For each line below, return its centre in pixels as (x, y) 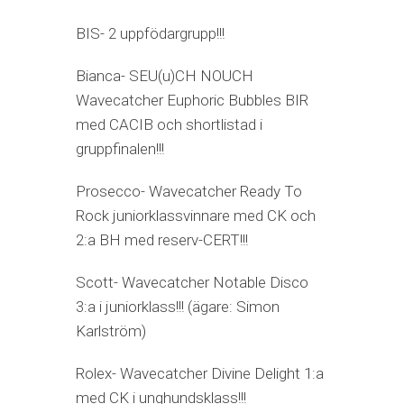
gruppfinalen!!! (120, 149)
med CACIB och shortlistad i (169, 125)
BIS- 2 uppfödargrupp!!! (150, 34)
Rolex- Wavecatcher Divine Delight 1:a (200, 374)
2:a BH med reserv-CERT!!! (162, 240)
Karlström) (111, 331)
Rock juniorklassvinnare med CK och (196, 216)
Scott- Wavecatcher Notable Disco (192, 283)
